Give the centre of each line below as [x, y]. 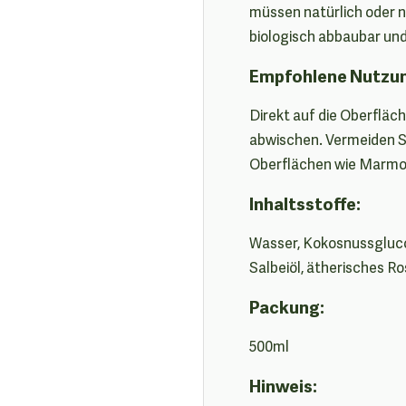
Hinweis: [283, 385]
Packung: [287, 306]
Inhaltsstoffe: [305, 203]
